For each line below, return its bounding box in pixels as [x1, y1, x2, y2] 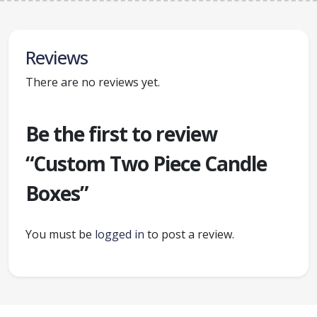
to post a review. [144, 226, 234, 242]
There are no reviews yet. [25, 74, 160, 90]
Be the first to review [25, 120, 217, 147]
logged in [95, 226, 144, 242]
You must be [25, 226, 95, 242]
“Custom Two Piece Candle [25, 150, 267, 177]
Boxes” [25, 180, 88, 207]
